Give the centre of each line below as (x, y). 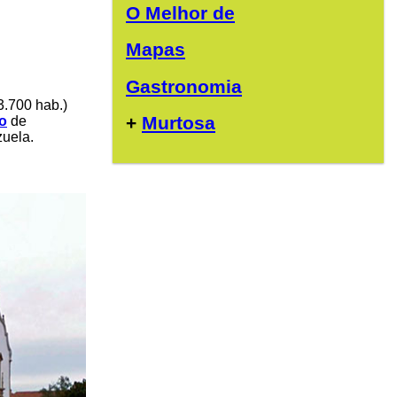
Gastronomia (184, 86)
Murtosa (179, 123)
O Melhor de (180, 12)
